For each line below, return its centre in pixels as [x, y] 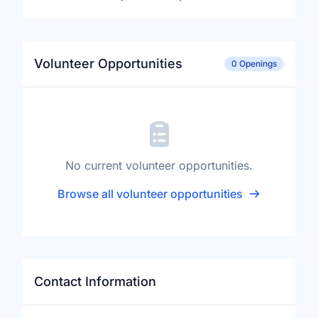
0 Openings [254, 64]
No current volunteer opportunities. [159, 165]
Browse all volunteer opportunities [150, 193]
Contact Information [95, 281]
